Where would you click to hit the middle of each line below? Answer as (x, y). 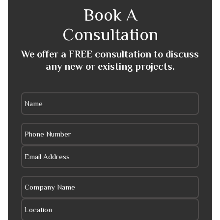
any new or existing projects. (110, 67)
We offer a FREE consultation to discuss (110, 54)
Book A (110, 15)
